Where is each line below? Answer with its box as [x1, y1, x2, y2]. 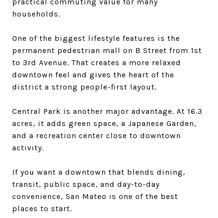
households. [12, 9, 60, 18]
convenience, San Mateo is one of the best [12, 191, 178, 201]
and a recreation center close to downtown [12, 130, 181, 140]
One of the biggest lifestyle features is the [12, 33, 180, 43]
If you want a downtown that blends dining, [12, 167, 185, 177]
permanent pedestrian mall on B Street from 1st [12, 45, 202, 55]
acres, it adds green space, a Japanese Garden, [12, 118, 197, 128]
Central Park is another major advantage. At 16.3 [12, 106, 202, 116]
